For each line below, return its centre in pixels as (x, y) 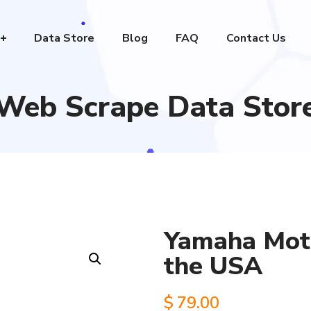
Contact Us (256, 38)
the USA (213, 266)
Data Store (64, 38)
